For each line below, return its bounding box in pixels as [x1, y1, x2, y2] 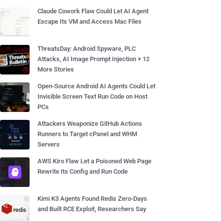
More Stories [37, 66, 74, 73]
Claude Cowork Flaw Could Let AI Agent [37, 7, 148, 15]
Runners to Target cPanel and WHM [37, 130, 137, 138]
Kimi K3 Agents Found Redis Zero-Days [37, 195, 147, 202]
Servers [37, 141, 60, 148]
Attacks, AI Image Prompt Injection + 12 [37, 55, 149, 63]
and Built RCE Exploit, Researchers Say [37, 205, 146, 213]
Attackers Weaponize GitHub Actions [37, 120, 142, 127]
